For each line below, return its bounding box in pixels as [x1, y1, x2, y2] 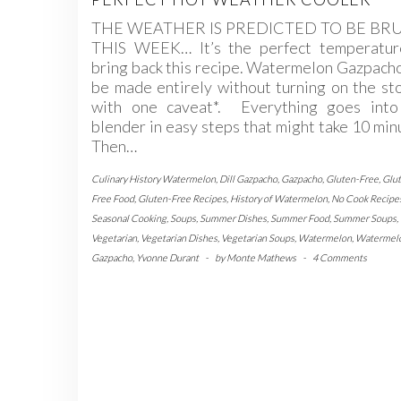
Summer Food [270, 212, 329, 225]
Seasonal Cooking [91, 212, 166, 225]
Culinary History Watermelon [91, 173, 216, 185]
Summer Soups [333, 212, 397, 225]
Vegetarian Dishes [141, 232, 218, 244]
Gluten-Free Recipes [138, 192, 226, 205]
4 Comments [312, 252, 367, 264]
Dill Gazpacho [219, 173, 277, 185]
